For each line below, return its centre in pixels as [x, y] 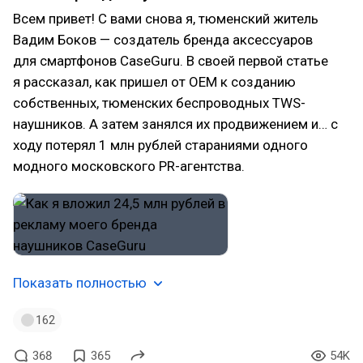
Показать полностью [80, 283]
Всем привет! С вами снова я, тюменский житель [166, 19]
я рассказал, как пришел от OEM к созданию [154, 82]
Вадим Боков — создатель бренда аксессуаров [163, 40]
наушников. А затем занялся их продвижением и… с [175, 124]
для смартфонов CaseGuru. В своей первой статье [171, 61]
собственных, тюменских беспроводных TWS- [159, 103]
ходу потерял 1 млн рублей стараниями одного [160, 145]
